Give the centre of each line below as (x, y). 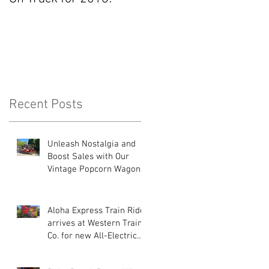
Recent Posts (46, 104)
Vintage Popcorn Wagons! (97, 169)
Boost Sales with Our (88, 156)
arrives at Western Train (95, 223)
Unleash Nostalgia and (92, 144)
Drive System (74, 248)
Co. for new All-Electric (92, 236)
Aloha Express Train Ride (96, 210)
